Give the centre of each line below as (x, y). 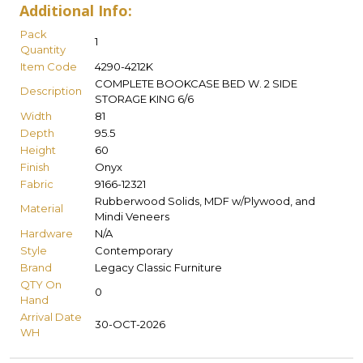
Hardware (47, 234)
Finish (35, 167)
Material (42, 209)
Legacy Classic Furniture (158, 268)
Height (38, 150)
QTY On (41, 285)
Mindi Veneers (132, 217)
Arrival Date (51, 317)
